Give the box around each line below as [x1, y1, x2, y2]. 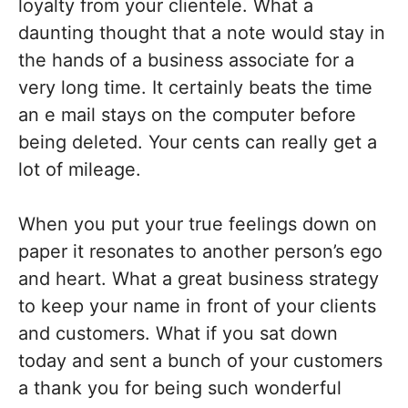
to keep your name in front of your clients [18, 295, 376, 317]
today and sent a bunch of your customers [18, 350, 382, 372]
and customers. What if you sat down [18, 322, 338, 344]
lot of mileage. [18, 158, 141, 180]
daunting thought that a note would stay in [18, 22, 385, 44]
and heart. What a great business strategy [18, 268, 379, 290]
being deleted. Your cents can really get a [18, 131, 377, 153]
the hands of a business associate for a [18, 49, 354, 71]
